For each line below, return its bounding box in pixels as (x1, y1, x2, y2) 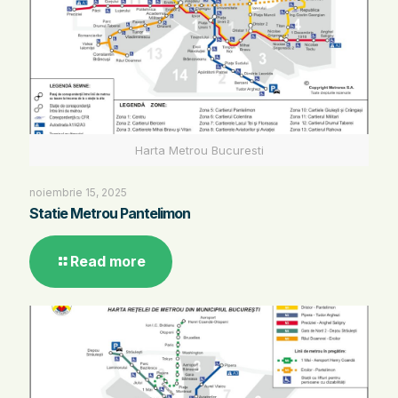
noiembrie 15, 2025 (29, 186, 127, 200)
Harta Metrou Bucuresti (134, 143, 264, 158)
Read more (70, 252, 146, 271)
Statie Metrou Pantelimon (29, 204, 190, 223)
